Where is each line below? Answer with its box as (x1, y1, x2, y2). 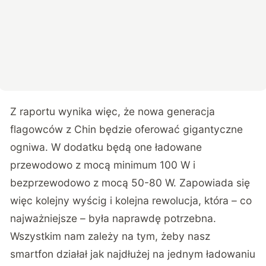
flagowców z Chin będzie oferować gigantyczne (10, 123, 243, 136)
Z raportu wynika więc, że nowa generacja (10, 105, 216, 118)
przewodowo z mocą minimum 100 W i (10, 159, 196, 172)
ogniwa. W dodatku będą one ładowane (10, 141, 202, 154)
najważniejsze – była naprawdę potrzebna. (10, 212, 217, 225)
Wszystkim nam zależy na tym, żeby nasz (10, 230, 211, 243)
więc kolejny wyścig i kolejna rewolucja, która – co (10, 194, 252, 207)
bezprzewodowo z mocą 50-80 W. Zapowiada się (10, 176, 251, 189)
